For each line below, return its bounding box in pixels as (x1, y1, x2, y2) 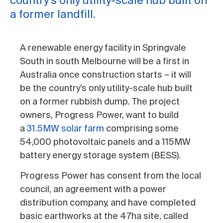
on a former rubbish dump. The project (20, 96, 180, 108)
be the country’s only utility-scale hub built (20, 82, 193, 94)
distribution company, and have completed (20, 197, 196, 209)
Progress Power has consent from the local (20, 170, 201, 182)
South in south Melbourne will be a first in (20, 55, 189, 67)
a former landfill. (10, 7, 96, 21)
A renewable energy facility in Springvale (20, 42, 186, 54)
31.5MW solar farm (27, 122, 104, 134)
